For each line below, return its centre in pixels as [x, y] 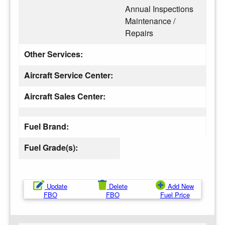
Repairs [139, 33]
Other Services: [53, 54]
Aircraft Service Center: [70, 75]
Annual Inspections [159, 9]
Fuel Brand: [47, 126]
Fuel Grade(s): [52, 147]
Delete [118, 186]
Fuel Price [175, 194]
